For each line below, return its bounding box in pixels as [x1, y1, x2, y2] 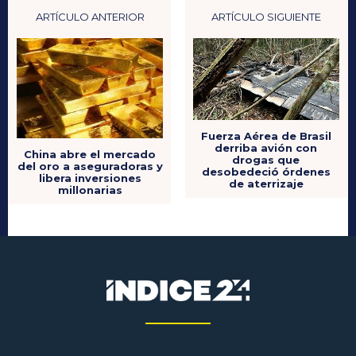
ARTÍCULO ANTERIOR [35, 10, 145, 23]
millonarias [57, 184, 122, 197]
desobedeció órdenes [201, 165, 331, 179]
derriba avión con [215, 141, 318, 155]
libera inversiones [38, 172, 141, 185]
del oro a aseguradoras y [17, 160, 163, 173]
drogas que [232, 153, 300, 167]
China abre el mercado [24, 148, 157, 161]
